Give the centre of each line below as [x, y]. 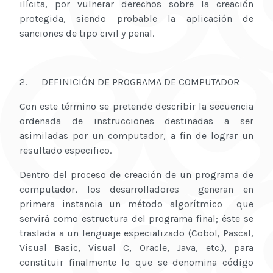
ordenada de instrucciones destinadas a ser [136, 121]
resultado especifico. [66, 151]
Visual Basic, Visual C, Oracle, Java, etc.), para [136, 248]
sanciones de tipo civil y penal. [87, 34]
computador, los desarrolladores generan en [136, 190]
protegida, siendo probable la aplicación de [136, 19]
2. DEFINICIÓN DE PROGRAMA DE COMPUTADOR [129, 82]
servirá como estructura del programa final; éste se [136, 219]
